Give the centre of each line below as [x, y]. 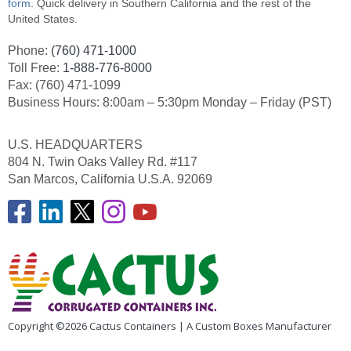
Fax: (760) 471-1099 [64, 85]
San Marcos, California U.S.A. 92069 [110, 179]
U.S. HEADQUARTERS [75, 145]
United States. [43, 19]
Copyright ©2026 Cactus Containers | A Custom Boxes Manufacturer [170, 326]
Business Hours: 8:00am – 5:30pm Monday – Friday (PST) [170, 103]
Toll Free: [35, 68]
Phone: [29, 51]
